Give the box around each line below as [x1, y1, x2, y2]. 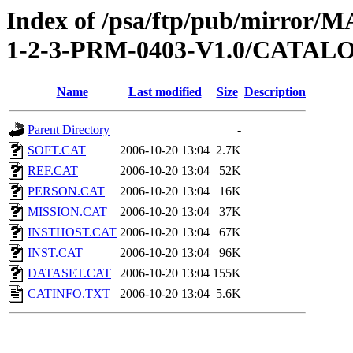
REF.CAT [28, 164, 78, 178]
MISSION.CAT [28, 205, 107, 219]
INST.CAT [28, 246, 83, 260]
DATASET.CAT [28, 266, 111, 281]
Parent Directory [28, 123, 110, 137]
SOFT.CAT [28, 143, 86, 158]
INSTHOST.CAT [28, 225, 117, 240]
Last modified [128, 85, 202, 99]
